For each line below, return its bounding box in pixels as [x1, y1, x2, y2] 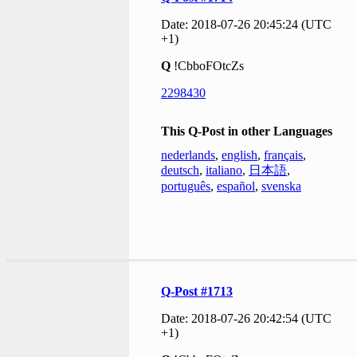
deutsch [161, 163, 199, 177]
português [161, 179, 210, 193]
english [222, 148, 257, 162]
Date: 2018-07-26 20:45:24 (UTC [161, 18, 331, 31]
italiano [206, 163, 242, 177]
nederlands [161, 148, 215, 162]
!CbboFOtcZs [171, 59, 244, 73]
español [217, 179, 255, 193]
